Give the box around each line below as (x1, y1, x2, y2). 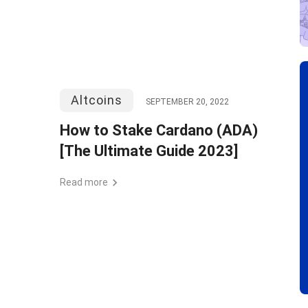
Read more (60, 177, 108, 188)
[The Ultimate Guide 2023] (60, 142, 238, 159)
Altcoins (71, 93, 122, 107)
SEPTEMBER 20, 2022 (146, 97, 229, 107)
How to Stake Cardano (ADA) (60, 122, 258, 139)
